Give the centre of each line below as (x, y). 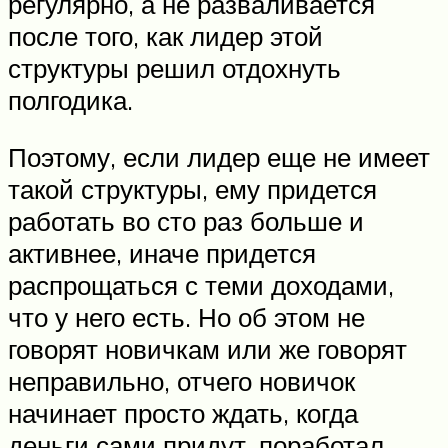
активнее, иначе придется (162, 253)
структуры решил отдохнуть (174, 67)
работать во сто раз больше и (186, 221)
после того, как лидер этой (165, 35)
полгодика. (70, 99)
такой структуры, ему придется (192, 189)
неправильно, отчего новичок (181, 381)
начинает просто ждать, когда (183, 413)
